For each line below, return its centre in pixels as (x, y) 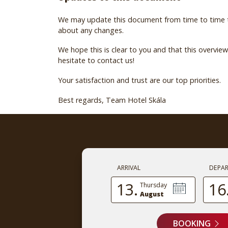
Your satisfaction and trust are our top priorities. (139, 80)
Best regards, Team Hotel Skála (112, 100)
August (152, 194)
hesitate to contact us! (96, 61)
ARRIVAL (129, 168)
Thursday (154, 185)
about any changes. (91, 30)
